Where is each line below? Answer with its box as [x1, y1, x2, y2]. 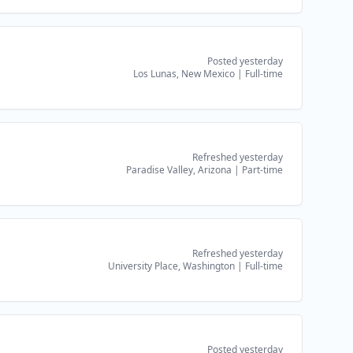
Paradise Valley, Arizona [126, 163, 232, 176]
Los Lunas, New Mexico [133, 67, 235, 80]
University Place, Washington [108, 259, 235, 273]
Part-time [242, 163, 283, 176]
